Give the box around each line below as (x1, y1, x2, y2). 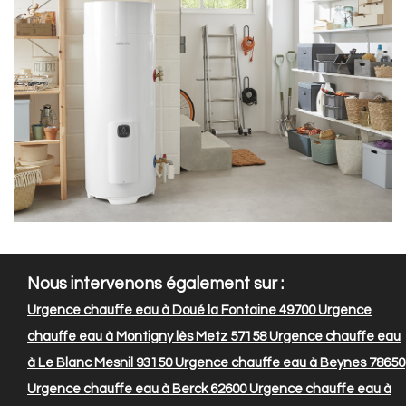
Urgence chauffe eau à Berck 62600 (27, 382, 246, 397)
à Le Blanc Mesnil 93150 (27, 356, 172, 371)
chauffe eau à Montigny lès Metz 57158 (27, 330, 266, 344)
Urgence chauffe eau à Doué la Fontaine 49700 (27, 304, 315, 318)
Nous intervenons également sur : (27, 275, 284, 294)
